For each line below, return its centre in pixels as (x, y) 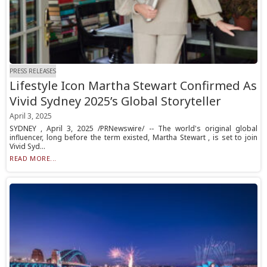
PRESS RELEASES (33, 71)
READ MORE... (33, 159)
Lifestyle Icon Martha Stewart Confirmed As (133, 86)
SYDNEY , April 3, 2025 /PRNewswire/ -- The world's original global (133, 129)
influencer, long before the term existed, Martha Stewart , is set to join (133, 138)
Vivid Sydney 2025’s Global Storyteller (116, 101)
